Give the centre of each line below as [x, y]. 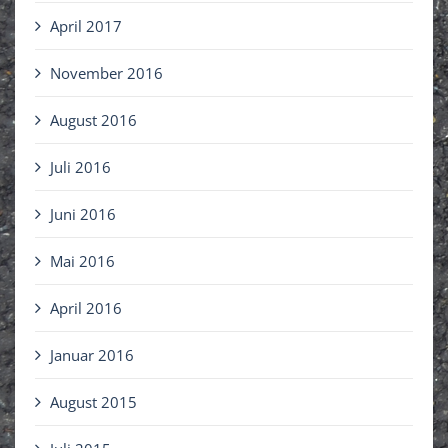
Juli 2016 [80, 167]
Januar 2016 [92, 355]
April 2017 [86, 26]
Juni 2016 [83, 214]
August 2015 [93, 402]
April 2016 [86, 308]
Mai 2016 [82, 261]
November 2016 [106, 73]
